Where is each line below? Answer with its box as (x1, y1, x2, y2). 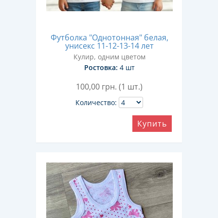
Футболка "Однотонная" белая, (51, 32, 168, 43)
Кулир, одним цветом (73, 52, 145, 61)
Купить (137, 118, 167, 129)
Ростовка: (84, 63, 118, 72)
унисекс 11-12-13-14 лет (65, 40, 154, 51)
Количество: (75, 98, 117, 107)
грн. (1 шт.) (101, 81, 143, 92)
